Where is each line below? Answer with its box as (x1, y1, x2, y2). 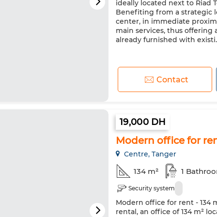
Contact (156, 75, 188, 84)
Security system (128, 185, 175, 192)
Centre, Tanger (122, 150, 176, 158)
